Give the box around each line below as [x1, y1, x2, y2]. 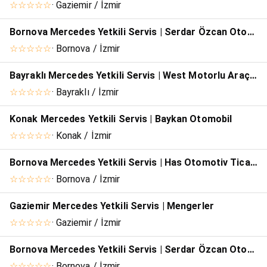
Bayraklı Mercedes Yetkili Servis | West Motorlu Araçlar [249, 70, 257, 82]
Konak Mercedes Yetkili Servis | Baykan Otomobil [10, 113, 232, 125]
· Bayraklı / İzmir [51, 86, 119, 98]
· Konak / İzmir [51, 130, 112, 142]
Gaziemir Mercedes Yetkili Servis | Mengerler [10, 200, 214, 212]
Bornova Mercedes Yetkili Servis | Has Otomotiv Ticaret [250, 157, 257, 169]
